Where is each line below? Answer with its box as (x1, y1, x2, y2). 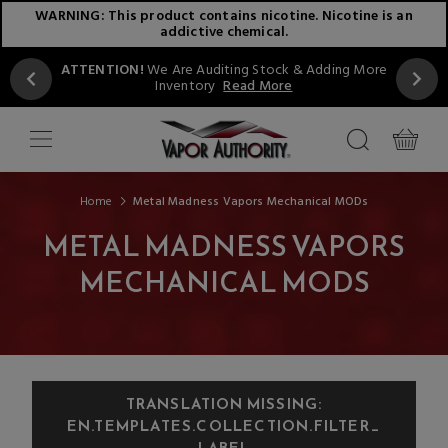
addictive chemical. (159, 21, 289, 44)
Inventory (155, 75, 216, 98)
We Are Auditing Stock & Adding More (143, 59, 388, 82)
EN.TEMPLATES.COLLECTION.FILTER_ (66, 414, 382, 438)
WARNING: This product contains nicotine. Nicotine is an (35, 5, 413, 28)
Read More (223, 75, 293, 98)
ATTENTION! (60, 59, 144, 82)
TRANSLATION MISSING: (125, 392, 323, 416)
